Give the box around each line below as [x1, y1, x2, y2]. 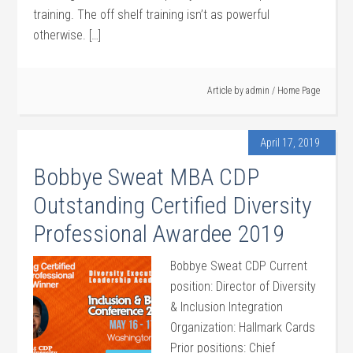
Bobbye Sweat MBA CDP [33, 163, 260, 191]
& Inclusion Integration [170, 299, 284, 314]
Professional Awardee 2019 [33, 220, 285, 247]
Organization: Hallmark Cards [170, 320, 316, 335]
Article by [206, 85, 246, 96]
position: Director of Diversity [170, 279, 317, 294]
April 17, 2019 [259, 136, 320, 149]
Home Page [277, 85, 320, 96]
